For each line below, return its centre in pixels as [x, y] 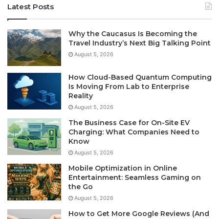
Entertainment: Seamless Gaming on [135, 177]
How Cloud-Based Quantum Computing [140, 77]
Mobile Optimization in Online [123, 168]
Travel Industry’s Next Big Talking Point [140, 43]
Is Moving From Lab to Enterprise [129, 86]
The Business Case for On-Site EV [129, 122]
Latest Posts [31, 6]
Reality [81, 96]
